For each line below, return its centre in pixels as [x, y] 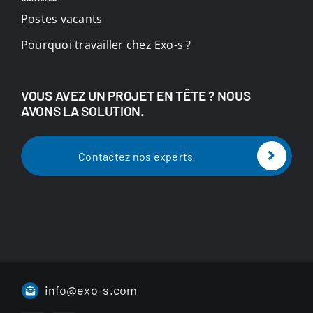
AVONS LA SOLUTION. [82, 110]
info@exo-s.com [91, 290]
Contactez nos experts [136, 156]
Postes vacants [61, 19]
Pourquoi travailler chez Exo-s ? [106, 44]
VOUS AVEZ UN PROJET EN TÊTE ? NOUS [136, 95]
